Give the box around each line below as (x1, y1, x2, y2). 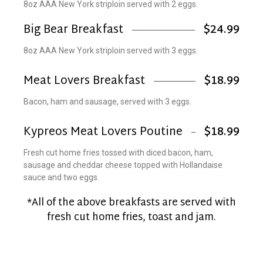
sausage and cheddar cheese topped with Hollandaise (23, 160, 222, 170)
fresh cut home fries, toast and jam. (47, 208, 216, 227)
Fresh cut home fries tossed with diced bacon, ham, (23, 147, 213, 157)
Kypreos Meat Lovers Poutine (23, 122, 183, 143)
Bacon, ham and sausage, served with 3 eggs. (23, 96, 191, 106)
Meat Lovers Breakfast (23, 70, 145, 92)
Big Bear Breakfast (23, 19, 123, 41)
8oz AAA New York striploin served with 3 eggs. (23, 45, 198, 55)
